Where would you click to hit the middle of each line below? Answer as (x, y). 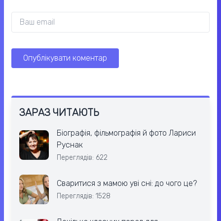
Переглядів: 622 (82, 158)
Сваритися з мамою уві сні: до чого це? (127, 184)
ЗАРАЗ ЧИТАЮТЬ (59, 113)
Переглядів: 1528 (84, 196)
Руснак (70, 145)
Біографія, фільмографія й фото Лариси (126, 133)
